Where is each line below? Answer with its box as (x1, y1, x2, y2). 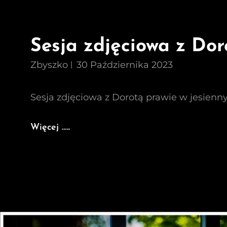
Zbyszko (30, 59, 68, 70)
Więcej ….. (30, 123, 70, 132)
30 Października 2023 (77, 59, 173, 70)
